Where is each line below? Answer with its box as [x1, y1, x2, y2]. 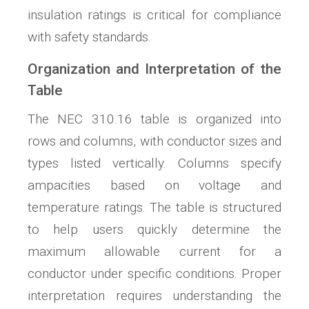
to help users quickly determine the [28, 221, 281, 238]
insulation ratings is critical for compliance [28, 7, 281, 23]
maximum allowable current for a [28, 243, 281, 260]
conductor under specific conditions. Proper [28, 266, 281, 282]
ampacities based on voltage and [28, 177, 281, 194]
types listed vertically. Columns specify [28, 155, 281, 172]
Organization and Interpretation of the [28, 61, 281, 78]
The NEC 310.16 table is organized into [28, 111, 281, 128]
